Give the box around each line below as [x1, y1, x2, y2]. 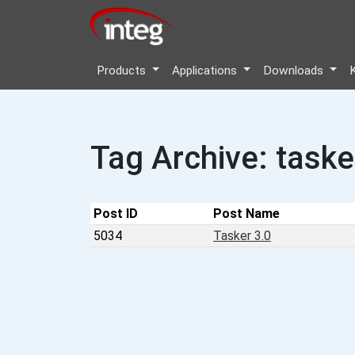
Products [97, 63, 149, 78]
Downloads [263, 63, 327, 78]
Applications [172, 63, 241, 78]
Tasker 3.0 [213, 228, 271, 243]
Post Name [213, 206, 280, 221]
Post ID [94, 206, 138, 221]
